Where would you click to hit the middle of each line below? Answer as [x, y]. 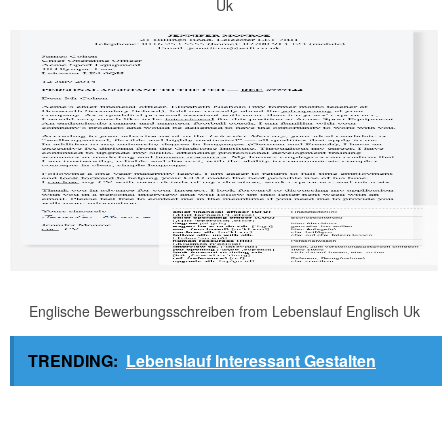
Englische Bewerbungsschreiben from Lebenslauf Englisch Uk [224, 310]
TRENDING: [73, 360]
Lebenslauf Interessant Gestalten [251, 360]
